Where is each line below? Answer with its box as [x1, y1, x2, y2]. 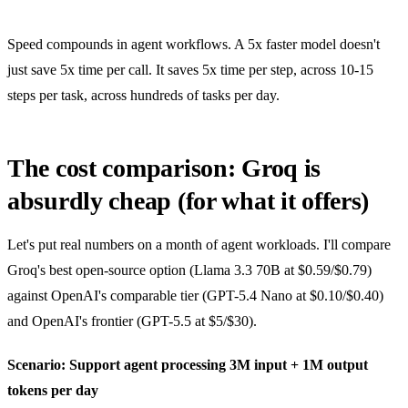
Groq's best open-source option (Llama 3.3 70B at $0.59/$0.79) [7, 262, 372, 279]
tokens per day [7, 382, 98, 399]
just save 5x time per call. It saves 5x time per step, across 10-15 [7, 62, 373, 78]
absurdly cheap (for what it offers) [7, 187, 370, 216]
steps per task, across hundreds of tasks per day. [7, 87, 280, 104]
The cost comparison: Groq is [7, 154, 321, 183]
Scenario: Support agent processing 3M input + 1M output [7, 357, 368, 373]
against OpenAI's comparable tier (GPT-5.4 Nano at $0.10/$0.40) [7, 288, 383, 304]
